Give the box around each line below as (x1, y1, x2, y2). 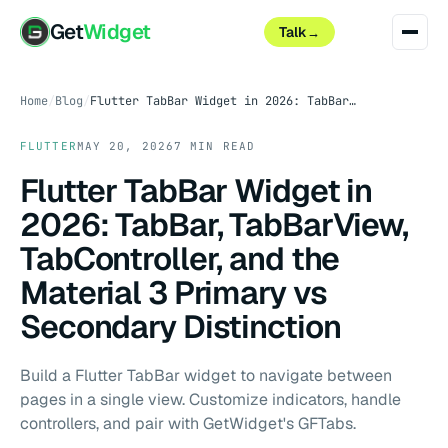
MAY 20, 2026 (76, 139, 174, 153)
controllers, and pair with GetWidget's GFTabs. (20, 413, 356, 434)
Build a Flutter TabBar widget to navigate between (20, 365, 392, 386)
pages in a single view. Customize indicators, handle (20, 389, 401, 410)
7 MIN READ (173, 139, 255, 153)
